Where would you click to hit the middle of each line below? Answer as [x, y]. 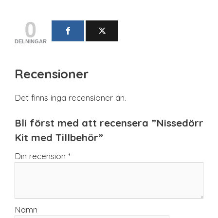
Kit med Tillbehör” [59, 138]
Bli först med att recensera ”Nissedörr [109, 123]
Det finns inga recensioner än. [70, 97]
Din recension [41, 156]
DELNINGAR [31, 41]
